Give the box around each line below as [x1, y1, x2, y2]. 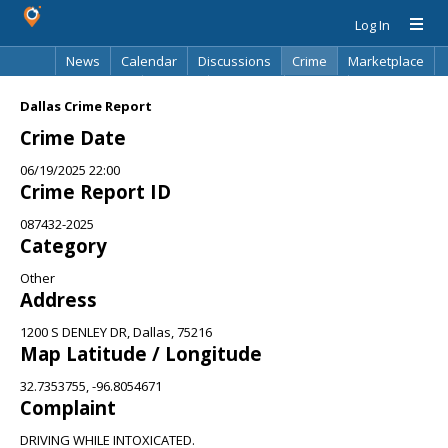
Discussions [198, 52, 271, 70]
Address [20, 287, 97, 312]
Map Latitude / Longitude [20, 341, 262, 366]
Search [295, 80, 338, 98]
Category [20, 233, 107, 258]
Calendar [121, 52, 177, 70]
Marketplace [348, 52, 424, 70]
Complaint [20, 395, 116, 420]
